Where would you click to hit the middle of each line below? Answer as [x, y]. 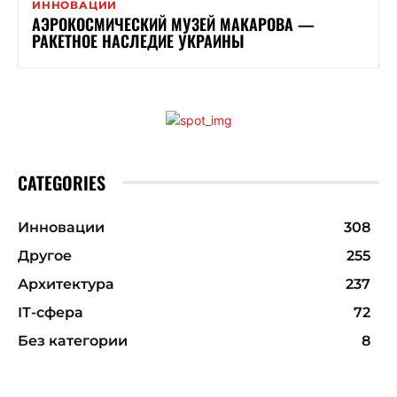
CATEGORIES [62, 182]
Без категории [73, 340]
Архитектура [66, 284]
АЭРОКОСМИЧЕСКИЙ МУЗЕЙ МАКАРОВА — [173, 23]
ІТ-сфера [51, 312]
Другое [45, 255]
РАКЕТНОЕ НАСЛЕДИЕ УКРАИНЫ [138, 40]
